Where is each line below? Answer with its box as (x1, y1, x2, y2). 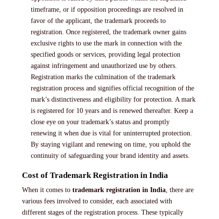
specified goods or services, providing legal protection (31, 50, 181, 58)
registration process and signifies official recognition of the (31, 84, 195, 92)
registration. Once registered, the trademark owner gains (31, 28, 187, 36)
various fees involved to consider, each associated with (22, 197, 172, 205)
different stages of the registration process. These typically (22, 209, 183, 217)
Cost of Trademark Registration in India (22, 171, 168, 180)
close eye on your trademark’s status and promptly (31, 118, 170, 126)
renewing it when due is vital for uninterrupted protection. (31, 129, 193, 137)
